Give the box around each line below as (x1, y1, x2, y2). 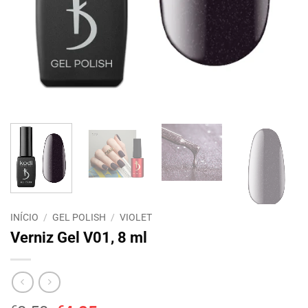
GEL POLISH (52, 211, 107, 223)
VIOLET (120, 211, 153, 223)
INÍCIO (10, 211, 38, 223)
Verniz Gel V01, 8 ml (10, 228, 147, 246)
